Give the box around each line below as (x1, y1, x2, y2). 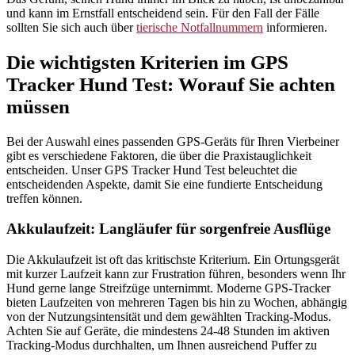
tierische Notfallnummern (136, 21, 263, 35)
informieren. (263, 21, 327, 35)
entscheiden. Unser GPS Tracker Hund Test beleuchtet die (6, 162, 297, 177)
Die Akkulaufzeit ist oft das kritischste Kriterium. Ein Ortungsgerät (6, 253, 339, 267)
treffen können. (6, 191, 82, 205)
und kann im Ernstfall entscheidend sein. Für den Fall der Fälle (6, 6, 319, 21)
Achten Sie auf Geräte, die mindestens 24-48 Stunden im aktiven (6, 324, 330, 338)
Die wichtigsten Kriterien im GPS (6, 51, 288, 73)
